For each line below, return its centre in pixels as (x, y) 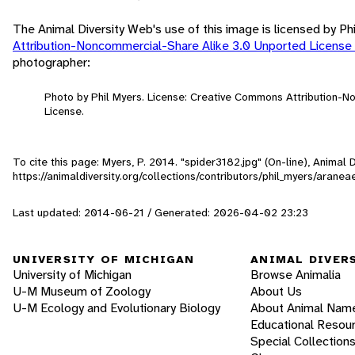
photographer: (52, 62)
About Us (276, 292)
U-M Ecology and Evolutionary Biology (116, 308)
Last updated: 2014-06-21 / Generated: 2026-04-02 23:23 (160, 212)
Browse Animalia (296, 275)
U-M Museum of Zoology (82, 292)
